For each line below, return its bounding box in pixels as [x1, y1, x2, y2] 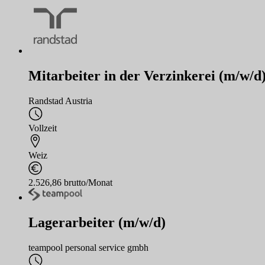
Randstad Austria [28, 95, 92, 106]
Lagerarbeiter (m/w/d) [28, 215, 166, 231]
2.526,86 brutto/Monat [28, 177, 112, 188]
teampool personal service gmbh [28, 243, 148, 253]
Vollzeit [28, 122, 57, 133]
